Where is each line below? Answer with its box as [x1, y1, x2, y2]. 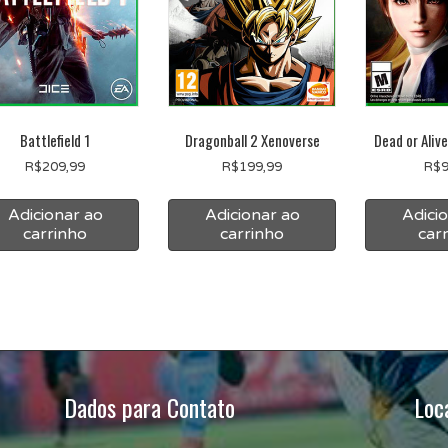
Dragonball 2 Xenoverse [184, 128, 320, 151]
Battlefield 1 [20, 128, 91, 151]
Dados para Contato [64, 389, 235, 426]
